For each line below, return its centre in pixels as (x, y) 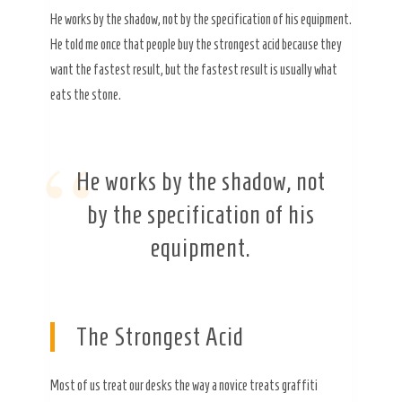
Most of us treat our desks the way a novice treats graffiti (184, 386)
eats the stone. (86, 95)
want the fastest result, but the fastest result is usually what (194, 70)
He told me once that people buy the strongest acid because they (196, 45)
